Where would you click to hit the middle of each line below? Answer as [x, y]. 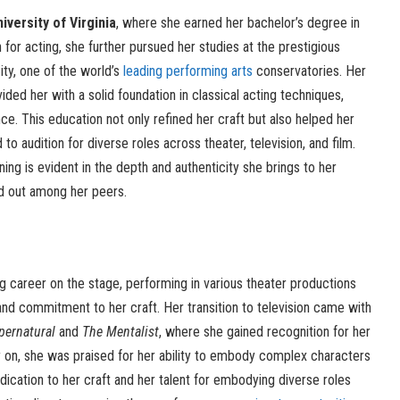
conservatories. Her [309, 71]
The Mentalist [121, 332]
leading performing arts [188, 71]
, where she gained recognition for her [265, 332]
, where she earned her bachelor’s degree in [238, 23]
